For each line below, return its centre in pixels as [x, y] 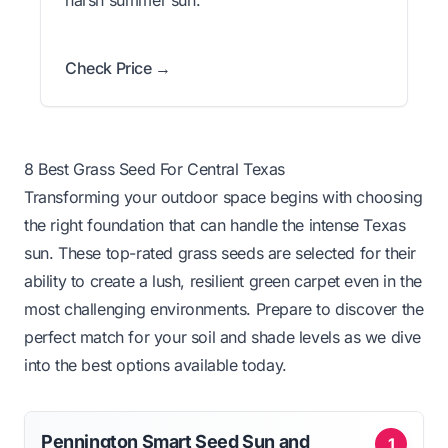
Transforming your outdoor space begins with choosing [223, 196]
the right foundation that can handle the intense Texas [215, 224]
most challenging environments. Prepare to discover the [224, 308]
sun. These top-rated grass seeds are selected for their [220, 252]
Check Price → [118, 67]
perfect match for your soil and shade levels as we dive [223, 336]
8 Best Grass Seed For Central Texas [154, 168]
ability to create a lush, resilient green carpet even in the [223, 280]
